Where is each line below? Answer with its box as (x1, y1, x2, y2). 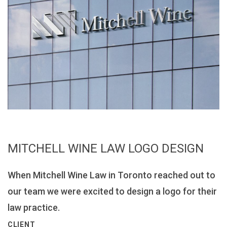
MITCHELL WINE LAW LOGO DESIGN (8, 141, 204, 156)
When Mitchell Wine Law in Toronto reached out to (8, 169, 215, 180)
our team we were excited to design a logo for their (8, 185, 217, 197)
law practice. (8, 202, 60, 213)
